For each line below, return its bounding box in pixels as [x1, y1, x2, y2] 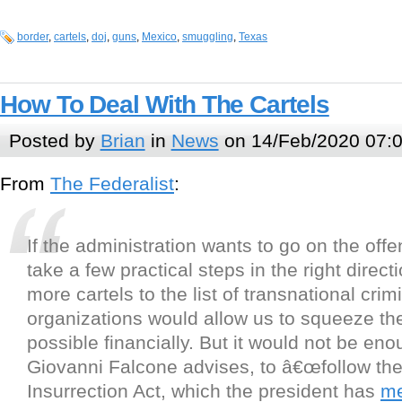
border [17, 31, 48, 44]
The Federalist [50, 173, 174, 195]
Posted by [8, 129, 100, 151]
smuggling [182, 31, 233, 44]
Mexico [142, 31, 177, 44]
